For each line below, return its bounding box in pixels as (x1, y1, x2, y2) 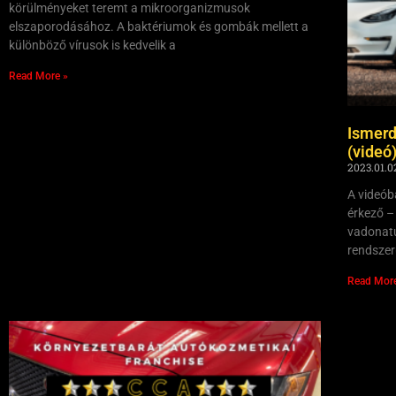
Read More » (9, 70, 68, 82)
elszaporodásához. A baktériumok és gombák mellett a (9, 19, 308, 34)
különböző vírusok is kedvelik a (9, 38, 176, 52)
